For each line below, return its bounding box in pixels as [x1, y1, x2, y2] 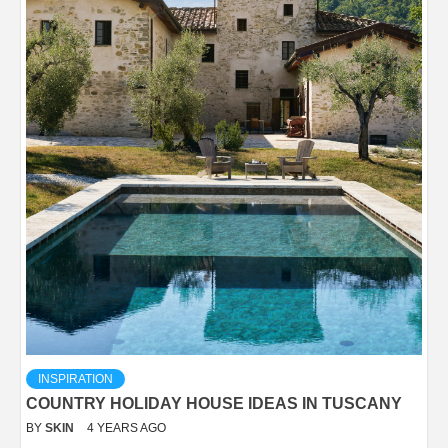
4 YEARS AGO [87, 420, 166, 435]
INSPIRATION [38, 371, 113, 386]
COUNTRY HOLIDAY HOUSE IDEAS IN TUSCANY [26, 394, 402, 412]
